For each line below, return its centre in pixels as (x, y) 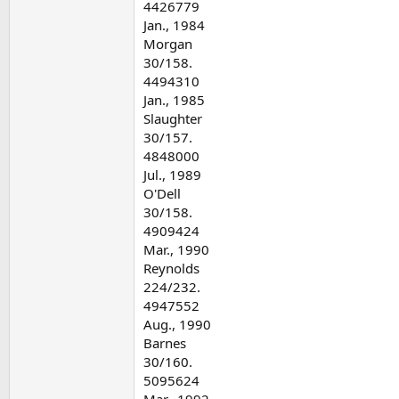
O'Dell (162, 193)
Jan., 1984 (174, 24)
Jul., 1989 (172, 174)
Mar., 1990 (176, 249)
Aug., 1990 (177, 324)
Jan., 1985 (174, 99)
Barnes (165, 342)
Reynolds (171, 268)
